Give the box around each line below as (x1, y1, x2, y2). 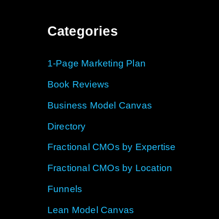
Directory (47, 121, 86, 131)
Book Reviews (47, 79, 109, 90)
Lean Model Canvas (47, 204, 134, 215)
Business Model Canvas (47, 100, 152, 110)
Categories (47, 24, 118, 39)
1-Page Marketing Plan (47, 58, 146, 69)
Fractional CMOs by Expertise (47, 142, 176, 153)
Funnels (47, 183, 83, 194)
